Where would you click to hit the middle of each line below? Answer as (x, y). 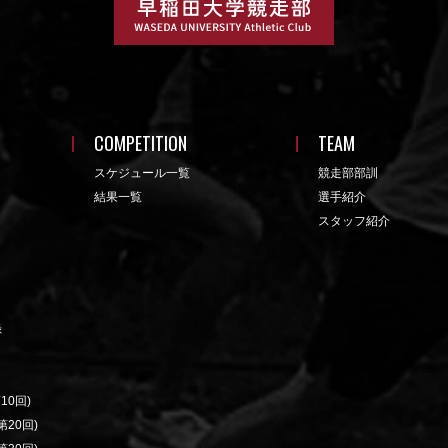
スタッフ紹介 (354, 220)
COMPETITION (140, 142)
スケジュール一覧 (142, 172)
